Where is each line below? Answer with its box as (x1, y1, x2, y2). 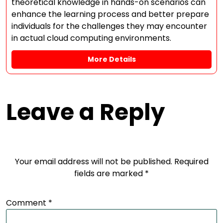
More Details (87, 54, 136, 64)
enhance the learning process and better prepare (11, 8, 209, 20)
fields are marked (74, 168, 145, 179)
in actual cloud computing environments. (11, 32, 171, 44)
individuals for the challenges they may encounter (11, 20, 207, 32)
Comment (6, 197, 48, 209)
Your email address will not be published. (14, 156, 172, 167)
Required (174, 156, 209, 167)
